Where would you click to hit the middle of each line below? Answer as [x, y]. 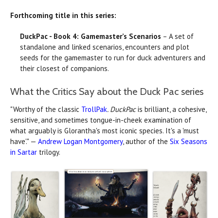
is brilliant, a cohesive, [171, 109]
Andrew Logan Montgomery [80, 141]
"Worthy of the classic [46, 109]
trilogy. [49, 152]
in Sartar [24, 152]
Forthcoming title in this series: [63, 15]
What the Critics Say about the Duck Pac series [107, 91]
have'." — [24, 141]
